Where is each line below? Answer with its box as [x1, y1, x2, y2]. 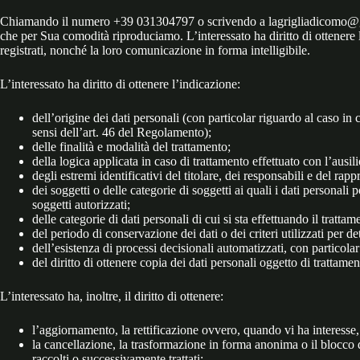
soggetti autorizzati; [32, 198, 130, 212]
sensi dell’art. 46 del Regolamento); [32, 125, 211, 140]
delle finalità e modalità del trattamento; [32, 140, 231, 154]
